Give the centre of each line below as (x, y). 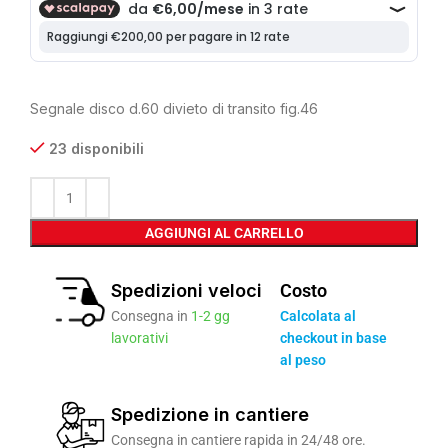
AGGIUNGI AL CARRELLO (224, 233)
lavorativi (140, 338)
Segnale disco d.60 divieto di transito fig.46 (174, 108)
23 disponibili (96, 148)
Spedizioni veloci (187, 290)
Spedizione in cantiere (210, 414)
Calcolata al (318, 316)
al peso (303, 360)
